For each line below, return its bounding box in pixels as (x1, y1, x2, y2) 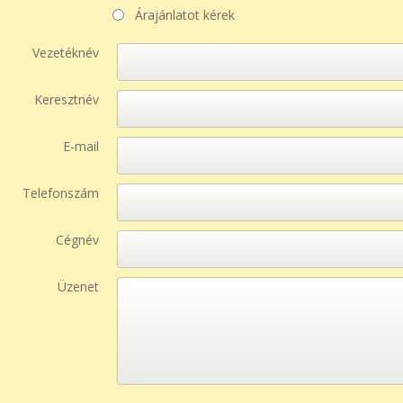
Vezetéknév (31, 44, 99, 61)
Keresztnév (33, 91, 99, 108)
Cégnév (55, 231, 99, 248)
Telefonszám (22, 184, 99, 201)
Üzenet (57, 278, 99, 295)
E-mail (62, 138, 99, 155)
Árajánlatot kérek (134, 6, 235, 23)
